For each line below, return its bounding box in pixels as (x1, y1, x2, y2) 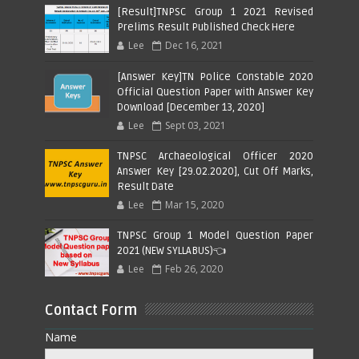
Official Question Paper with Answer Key (117, 85, 314, 99)
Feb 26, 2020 (165, 261, 224, 276)
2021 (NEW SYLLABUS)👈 (117, 244, 227, 257)
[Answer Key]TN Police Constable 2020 (117, 70, 314, 83)
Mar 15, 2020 (165, 197, 224, 212)
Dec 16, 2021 (165, 38, 224, 52)
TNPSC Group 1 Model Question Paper (117, 228, 314, 242)
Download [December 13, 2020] (117, 100, 265, 114)
